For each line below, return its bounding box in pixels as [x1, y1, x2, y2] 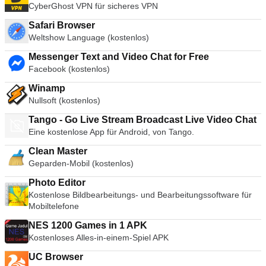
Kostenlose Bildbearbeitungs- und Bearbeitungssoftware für [28, 190, 252, 199]
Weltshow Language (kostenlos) [28, 33, 149, 42]
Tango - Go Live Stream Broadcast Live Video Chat [136, 115, 256, 125]
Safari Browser [28, 20, 95, 30]
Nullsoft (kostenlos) [28, 96, 100, 105]
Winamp [28, 83, 65, 93]
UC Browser [28, 252, 83, 262]
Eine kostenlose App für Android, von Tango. [28, 127, 195, 137]
